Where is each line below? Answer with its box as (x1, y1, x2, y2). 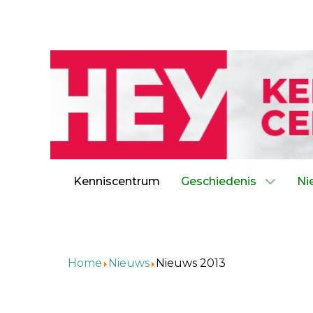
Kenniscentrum (73, 175, 160, 188)
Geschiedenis (181, 175, 256, 188)
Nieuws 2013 (156, 256, 226, 270)
